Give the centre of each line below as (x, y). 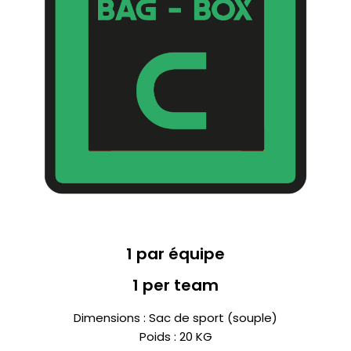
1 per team (175, 286)
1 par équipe (175, 254)
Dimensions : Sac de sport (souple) (175, 318)
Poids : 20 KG (175, 337)
